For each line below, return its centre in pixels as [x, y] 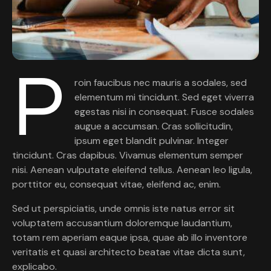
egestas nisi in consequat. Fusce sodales [165, 111]
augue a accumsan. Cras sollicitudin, [154, 126]
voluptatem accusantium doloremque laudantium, [122, 223]
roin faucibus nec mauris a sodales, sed [161, 82]
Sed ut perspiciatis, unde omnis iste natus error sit [123, 208]
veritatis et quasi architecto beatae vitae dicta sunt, [129, 252]
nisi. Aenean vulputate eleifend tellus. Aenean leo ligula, [132, 169]
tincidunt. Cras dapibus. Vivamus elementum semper [128, 155]
